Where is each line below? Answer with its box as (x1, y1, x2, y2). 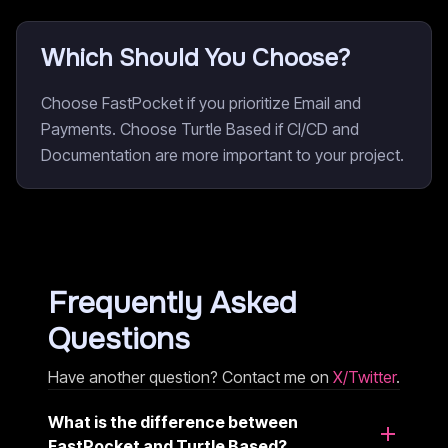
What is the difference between (48, 412, 298, 432)
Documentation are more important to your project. (41, 145, 404, 165)
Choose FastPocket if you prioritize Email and (41, 93, 361, 113)
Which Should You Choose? (41, 43, 350, 73)
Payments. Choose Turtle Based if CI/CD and (41, 119, 359, 139)
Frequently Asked (48, 284, 297, 322)
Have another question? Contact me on (48, 367, 333, 387)
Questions (48, 320, 190, 358)
